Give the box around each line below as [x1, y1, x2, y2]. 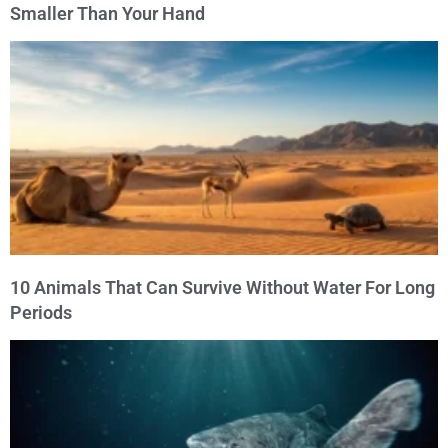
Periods [10, 302, 72, 324]
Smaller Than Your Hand [10, 3, 205, 25]
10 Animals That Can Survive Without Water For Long [10, 277, 435, 299]
